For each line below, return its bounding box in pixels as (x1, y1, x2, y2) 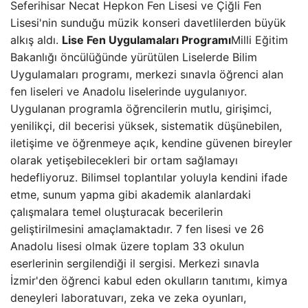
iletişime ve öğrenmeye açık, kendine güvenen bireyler (10, 136, 292, 150)
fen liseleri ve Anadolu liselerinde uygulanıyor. (10, 85, 247, 98)
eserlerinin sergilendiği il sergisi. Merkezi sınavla (10, 256, 259, 270)
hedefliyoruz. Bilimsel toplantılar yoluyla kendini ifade (10, 170, 287, 184)
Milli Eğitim (231, 33, 288, 47)
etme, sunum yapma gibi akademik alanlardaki (10, 188, 251, 201)
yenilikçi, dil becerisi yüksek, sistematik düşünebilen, (10, 119, 282, 133)
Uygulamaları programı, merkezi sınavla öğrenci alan (10, 67, 283, 81)
